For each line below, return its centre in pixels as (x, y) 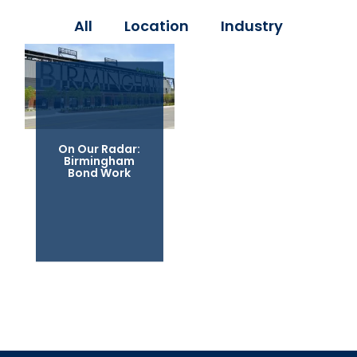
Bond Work (100, 173)
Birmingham (100, 161)
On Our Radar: (100, 149)
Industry (252, 25)
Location (157, 25)
